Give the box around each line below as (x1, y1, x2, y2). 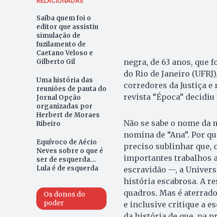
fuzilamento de (36, 40, 86, 49)
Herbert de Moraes (36, 111, 100, 120)
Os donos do (43, 190, 85, 199)
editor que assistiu (36, 23, 98, 31)
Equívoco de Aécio (36, 138, 97, 147)
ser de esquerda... (36, 155, 96, 164)
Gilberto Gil (36, 58, 75, 66)
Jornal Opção (36, 93, 81, 102)
